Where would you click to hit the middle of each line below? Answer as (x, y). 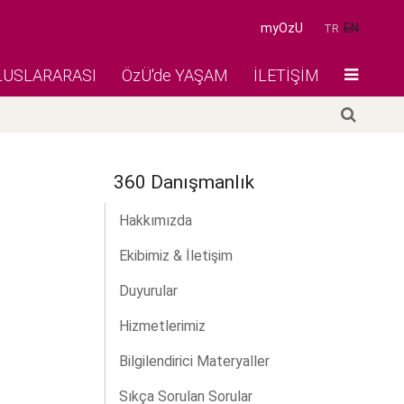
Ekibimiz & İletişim (176, 256)
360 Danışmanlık (184, 183)
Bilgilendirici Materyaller (194, 362)
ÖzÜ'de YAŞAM (175, 75)
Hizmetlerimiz (162, 326)
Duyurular (148, 291)
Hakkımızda (156, 221)
